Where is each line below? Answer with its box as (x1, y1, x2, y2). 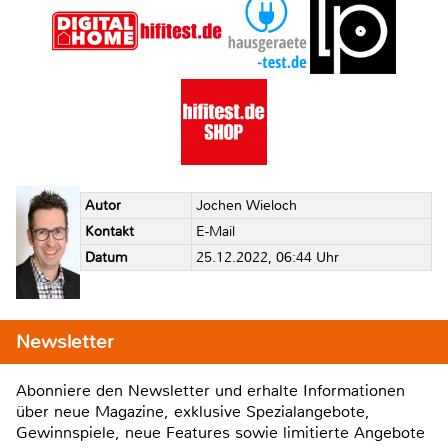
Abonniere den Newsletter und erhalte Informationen (16, 379, 405, 401)
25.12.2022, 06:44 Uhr (195, 249, 339, 267)
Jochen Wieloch (195, 197, 297, 215)
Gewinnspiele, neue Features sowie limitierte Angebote (16, 421, 425, 443)
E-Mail (195, 223, 235, 241)
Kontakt (84, 223, 134, 241)
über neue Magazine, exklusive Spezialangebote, (16, 400, 370, 422)
